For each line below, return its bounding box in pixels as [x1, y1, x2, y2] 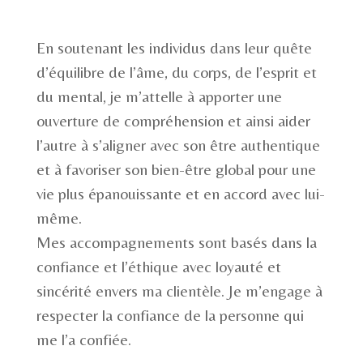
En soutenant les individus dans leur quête [36, 38, 312, 58]
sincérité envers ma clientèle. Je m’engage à [36, 281, 322, 301]
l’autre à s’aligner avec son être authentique [36, 135, 320, 155]
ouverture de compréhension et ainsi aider [36, 111, 310, 130]
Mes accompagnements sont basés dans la [36, 233, 317, 252]
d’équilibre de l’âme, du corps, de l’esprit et [36, 62, 317, 82]
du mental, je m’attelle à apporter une [36, 87, 282, 106]
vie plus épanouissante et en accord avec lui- [36, 184, 325, 203]
